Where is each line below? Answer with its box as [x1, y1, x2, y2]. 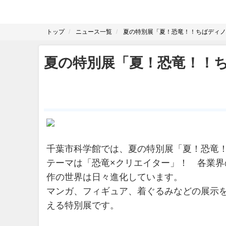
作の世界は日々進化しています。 [46, 172, 183, 183]
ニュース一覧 [76, 28, 112, 35]
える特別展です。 [46, 200, 119, 211]
